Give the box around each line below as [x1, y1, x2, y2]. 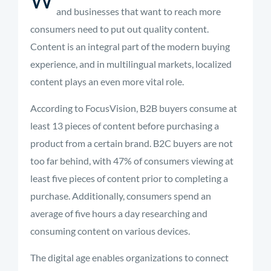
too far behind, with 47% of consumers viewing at [30, 155, 233, 166]
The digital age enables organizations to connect [30, 252, 229, 263]
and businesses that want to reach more [56, 5, 221, 17]
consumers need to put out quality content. [30, 23, 209, 34]
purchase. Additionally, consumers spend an [30, 190, 211, 201]
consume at [189, 102, 237, 114]
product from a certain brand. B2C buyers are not [30, 137, 233, 149]
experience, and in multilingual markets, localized [30, 58, 232, 70]
